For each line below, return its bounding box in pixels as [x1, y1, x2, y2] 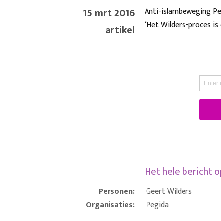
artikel [105, 22, 135, 38]
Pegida [146, 198, 169, 212]
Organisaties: [85, 198, 135, 212]
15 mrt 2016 [82, 5, 135, 22]
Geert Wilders [146, 185, 192, 198]
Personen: [98, 185, 135, 198]
